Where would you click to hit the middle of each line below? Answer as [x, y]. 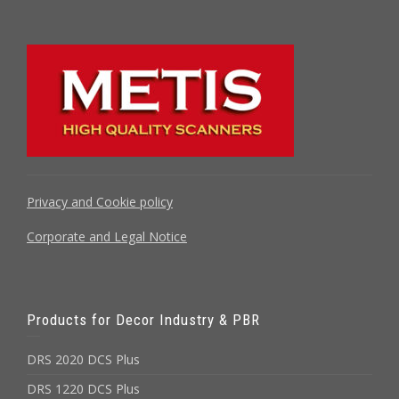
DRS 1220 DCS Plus [83, 389]
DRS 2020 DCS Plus [83, 359]
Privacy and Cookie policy [100, 202]
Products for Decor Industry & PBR [143, 320]
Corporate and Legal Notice [107, 236]
